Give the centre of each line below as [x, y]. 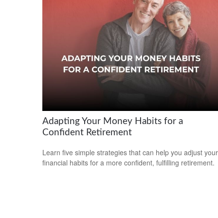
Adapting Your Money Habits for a [113, 121]
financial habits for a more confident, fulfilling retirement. [128, 162]
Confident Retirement [87, 132]
